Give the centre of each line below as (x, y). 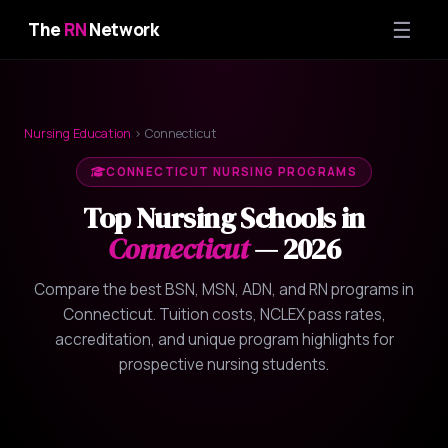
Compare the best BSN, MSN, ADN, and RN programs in (224, 289)
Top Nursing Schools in (224, 218)
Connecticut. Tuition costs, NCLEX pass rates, (224, 314)
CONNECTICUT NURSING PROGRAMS (232, 171)
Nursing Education (77, 133)
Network (122, 29)
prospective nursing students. (224, 364)
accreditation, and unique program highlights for (224, 339)
